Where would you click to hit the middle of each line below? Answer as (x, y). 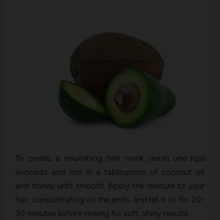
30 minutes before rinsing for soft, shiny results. (103, 213)
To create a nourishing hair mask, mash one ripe (110, 158)
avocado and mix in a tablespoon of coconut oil (110, 172)
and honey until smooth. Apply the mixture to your (110, 185)
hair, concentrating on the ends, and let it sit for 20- (110, 199)
